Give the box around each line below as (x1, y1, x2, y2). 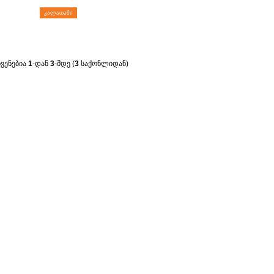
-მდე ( (54, 59, 75, 68)
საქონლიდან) (79, 59, 128, 68)
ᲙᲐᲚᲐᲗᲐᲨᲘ (43, 10, 73, 16)
